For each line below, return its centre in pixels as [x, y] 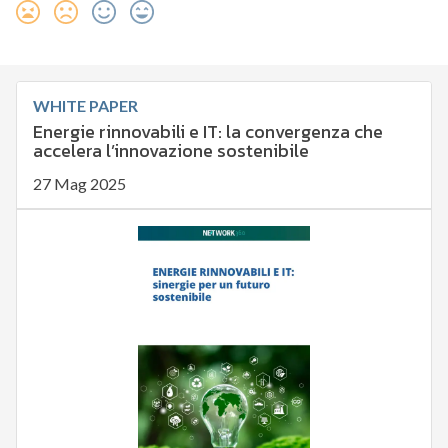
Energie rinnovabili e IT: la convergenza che [207, 132]
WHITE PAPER [85, 106]
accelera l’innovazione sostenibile [170, 151]
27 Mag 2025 [79, 184]
